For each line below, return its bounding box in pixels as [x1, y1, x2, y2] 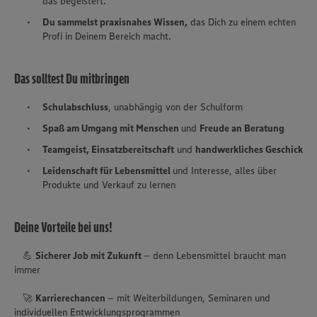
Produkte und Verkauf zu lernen [42, 178, 175, 192]
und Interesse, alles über [173, 164, 277, 178]
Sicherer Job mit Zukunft [35, 249, 144, 263]
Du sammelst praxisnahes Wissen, [42, 16, 188, 29]
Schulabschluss [42, 100, 108, 114]
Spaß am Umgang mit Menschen [42, 122, 181, 135]
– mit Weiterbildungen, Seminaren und [108, 292, 270, 305]
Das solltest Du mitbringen [14, 70, 129, 88]
